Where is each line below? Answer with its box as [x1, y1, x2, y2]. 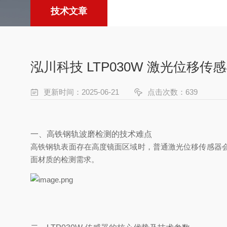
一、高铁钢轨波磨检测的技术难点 [30, 130, 152, 138]
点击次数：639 [147, 88, 198, 96]
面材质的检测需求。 [30, 155, 99, 164]
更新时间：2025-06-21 [44, 88, 119, 96]
